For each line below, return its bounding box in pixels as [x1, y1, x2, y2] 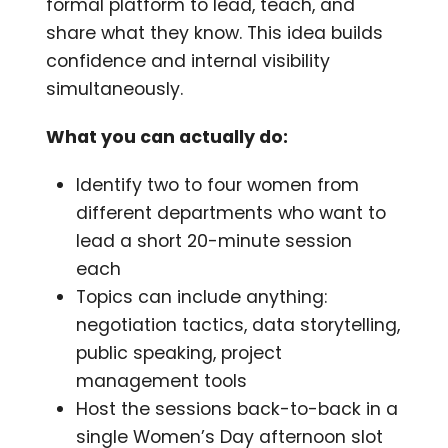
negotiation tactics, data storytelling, [76, 312, 401, 337]
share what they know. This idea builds [46, 20, 384, 45]
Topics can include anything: [76, 284, 328, 309]
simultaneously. [46, 76, 184, 101]
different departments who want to [76, 200, 387, 225]
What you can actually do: [46, 124, 289, 149]
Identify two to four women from [76, 172, 360, 197]
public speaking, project [76, 340, 283, 365]
